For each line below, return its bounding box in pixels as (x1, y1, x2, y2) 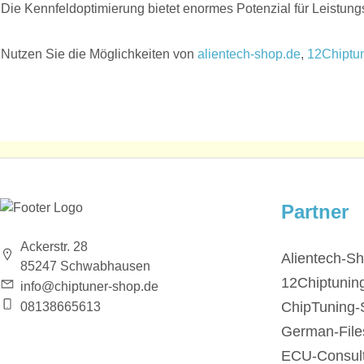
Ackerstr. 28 (20, 240, 88, 253)
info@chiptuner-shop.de (20, 279, 158, 293)
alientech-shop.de (197, 47, 301, 61)
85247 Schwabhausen (20, 259, 150, 273)
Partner (281, 201, 349, 223)
